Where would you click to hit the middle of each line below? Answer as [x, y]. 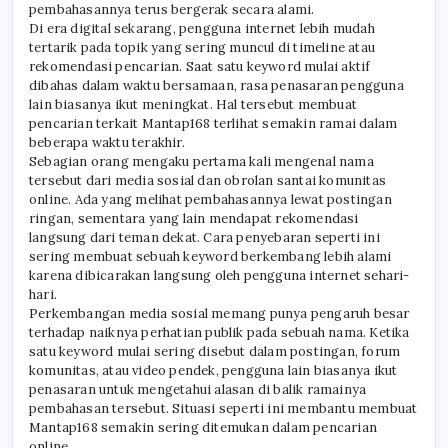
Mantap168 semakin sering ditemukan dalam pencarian [203, 427]
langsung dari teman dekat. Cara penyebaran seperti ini [204, 237]
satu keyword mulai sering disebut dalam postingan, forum [215, 351]
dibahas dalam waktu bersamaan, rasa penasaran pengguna [216, 85]
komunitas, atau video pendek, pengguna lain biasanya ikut [213, 370]
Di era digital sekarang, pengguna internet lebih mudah [202, 28]
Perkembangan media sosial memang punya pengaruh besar [219, 313]
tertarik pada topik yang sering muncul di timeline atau [202, 47]
